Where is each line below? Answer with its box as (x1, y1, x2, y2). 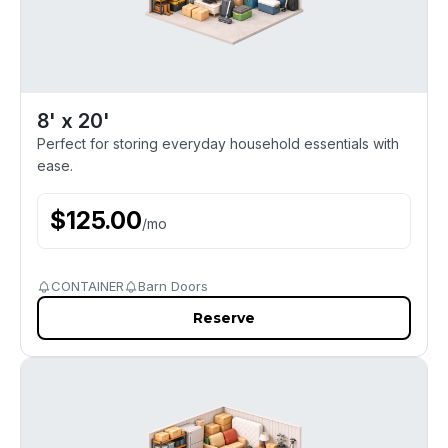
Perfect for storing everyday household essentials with (37, 135, 399, 152)
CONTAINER (51, 278, 124, 294)
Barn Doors (138, 278, 208, 294)
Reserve (193, 309, 255, 327)
